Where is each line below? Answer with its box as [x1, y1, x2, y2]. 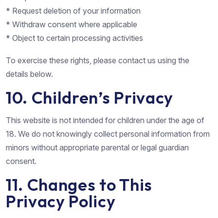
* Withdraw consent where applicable [6, 19, 137, 29]
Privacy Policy [6, 190, 116, 212]
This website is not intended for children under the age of [6, 115, 204, 125]
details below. [6, 69, 53, 79]
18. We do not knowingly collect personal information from [6, 128, 210, 139]
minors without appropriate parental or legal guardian [6, 142, 189, 152]
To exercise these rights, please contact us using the [6, 55, 189, 65]
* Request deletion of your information [6, 5, 141, 16]
